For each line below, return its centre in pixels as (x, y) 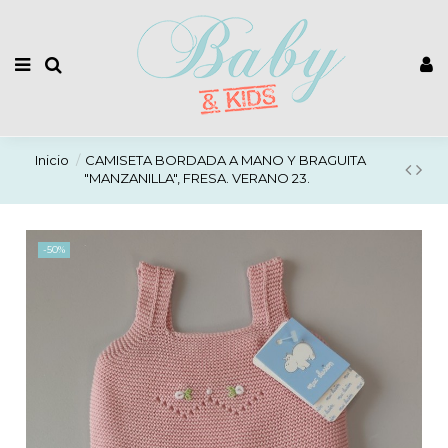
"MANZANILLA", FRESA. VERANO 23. (196, 178)
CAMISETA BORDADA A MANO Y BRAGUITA (226, 160)
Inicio (51, 160)
